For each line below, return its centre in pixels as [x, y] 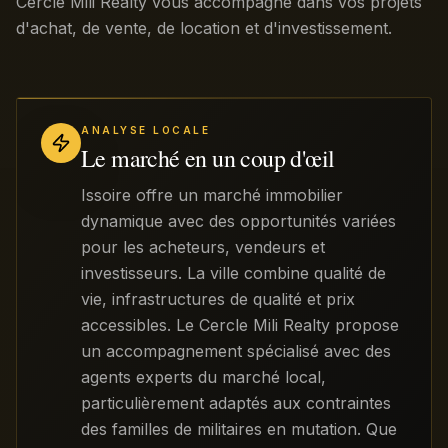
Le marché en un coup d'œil [208, 158]
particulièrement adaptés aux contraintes [236, 403]
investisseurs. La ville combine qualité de [233, 273]
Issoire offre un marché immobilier [212, 195]
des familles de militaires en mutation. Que [239, 429]
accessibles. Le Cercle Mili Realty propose [240, 325]
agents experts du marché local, [203, 377]
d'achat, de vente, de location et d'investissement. [204, 28]
